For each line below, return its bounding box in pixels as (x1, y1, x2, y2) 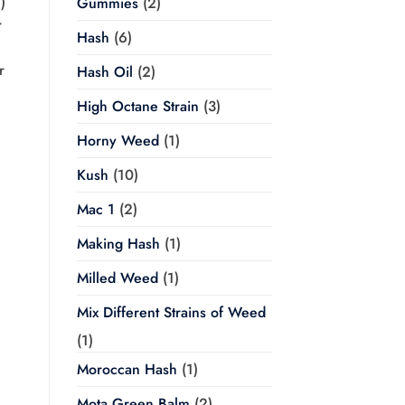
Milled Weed (76, 268, 158, 289)
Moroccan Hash (76, 359, 177, 381)
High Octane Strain (76, 96, 199, 118)
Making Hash (76, 233, 160, 255)
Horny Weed (76, 130, 159, 152)
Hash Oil (76, 61, 133, 83)
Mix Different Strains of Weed (76, 302, 266, 324)
